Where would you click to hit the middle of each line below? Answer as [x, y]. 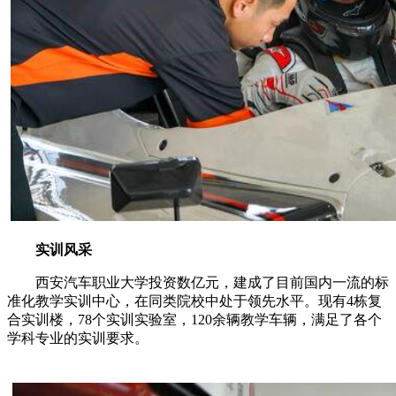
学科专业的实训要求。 [78, 339]
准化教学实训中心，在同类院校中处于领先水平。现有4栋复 [194, 301]
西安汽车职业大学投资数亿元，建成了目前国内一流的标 [198, 283]
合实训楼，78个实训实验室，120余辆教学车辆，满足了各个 [194, 320]
